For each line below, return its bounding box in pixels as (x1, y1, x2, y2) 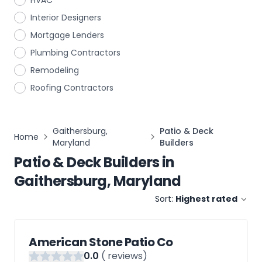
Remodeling (30, 64, 79, 76)
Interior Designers (30, 12, 101, 23)
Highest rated (175, 193, 237, 205)
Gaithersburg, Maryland (14, 171, 181, 191)
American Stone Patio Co (29, 234, 173, 250)
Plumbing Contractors (30, 47, 120, 58)
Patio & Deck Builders (14, 153, 160, 172)
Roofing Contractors (30, 82, 113, 94)
